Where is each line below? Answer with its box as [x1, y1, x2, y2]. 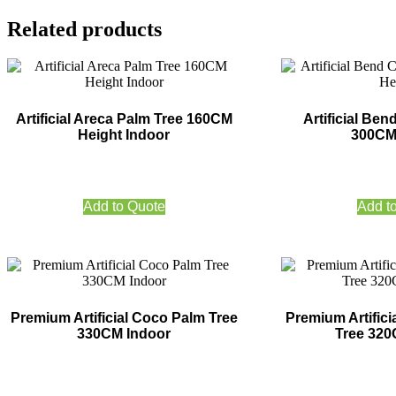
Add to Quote [82, 199, 165, 215]
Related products [7, 17, 162, 41]
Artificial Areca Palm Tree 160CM [15, 111, 232, 127]
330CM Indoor [77, 326, 171, 342]
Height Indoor [78, 127, 171, 143]
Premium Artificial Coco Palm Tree [10, 310, 238, 326]
